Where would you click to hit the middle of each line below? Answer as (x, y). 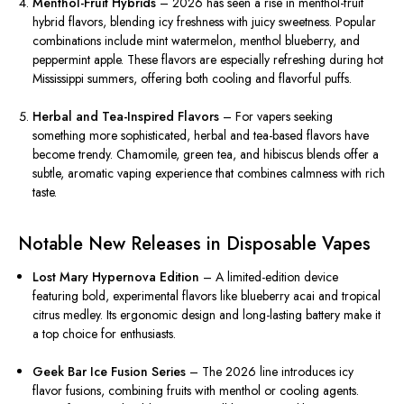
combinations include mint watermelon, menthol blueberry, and (197, 41)
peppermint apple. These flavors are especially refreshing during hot (208, 60)
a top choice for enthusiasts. (105, 334)
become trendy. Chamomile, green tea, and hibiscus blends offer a (206, 155)
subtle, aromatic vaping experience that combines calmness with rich (209, 174)
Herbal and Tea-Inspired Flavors (126, 117)
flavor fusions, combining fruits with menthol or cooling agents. (196, 391)
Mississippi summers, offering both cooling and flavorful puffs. (193, 79)
